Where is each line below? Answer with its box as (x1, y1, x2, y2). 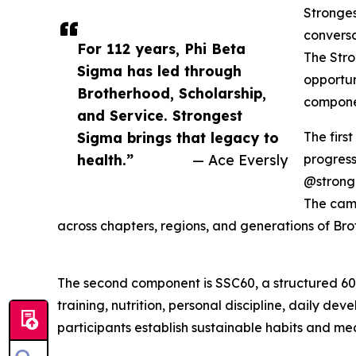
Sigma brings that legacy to (77, 128, 279, 146)
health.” (77, 150, 133, 168)
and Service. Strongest (77, 106, 242, 124)
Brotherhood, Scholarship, (77, 83, 266, 102)
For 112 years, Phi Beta (77, 39, 246, 57)
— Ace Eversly (192, 150, 288, 168)
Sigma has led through (77, 61, 242, 79)
